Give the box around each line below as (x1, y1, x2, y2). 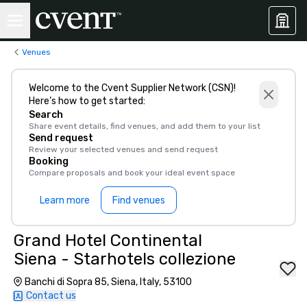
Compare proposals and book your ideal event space (29, 168, 235, 177)
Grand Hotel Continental (14, 231, 202, 250)
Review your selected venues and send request (29, 145, 218, 154)
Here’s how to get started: (29, 95, 145, 107)
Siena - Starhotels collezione (14, 249, 236, 269)
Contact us (26, 290, 76, 302)
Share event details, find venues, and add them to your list (29, 121, 260, 131)
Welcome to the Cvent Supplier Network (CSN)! (29, 82, 236, 94)
